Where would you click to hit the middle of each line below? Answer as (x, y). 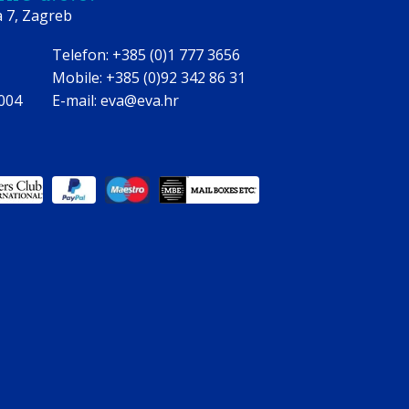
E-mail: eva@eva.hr (115, 100)
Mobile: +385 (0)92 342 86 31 (148, 78)
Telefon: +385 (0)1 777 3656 (146, 55)
